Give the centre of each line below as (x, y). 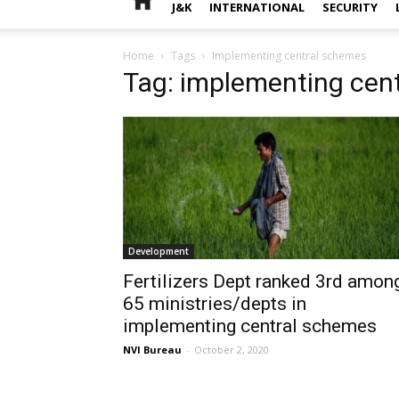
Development (159, 251)
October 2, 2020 (232, 350)
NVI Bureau (152, 350)
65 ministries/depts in (215, 304)
